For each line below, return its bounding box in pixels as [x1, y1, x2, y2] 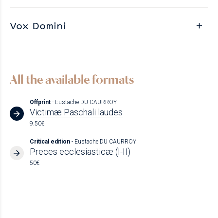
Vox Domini [10, 18, 66, 32]
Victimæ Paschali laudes [29, 107, 123, 117]
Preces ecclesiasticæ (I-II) [29, 146, 130, 157]
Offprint [29, 98, 52, 106]
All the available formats [10, 72, 134, 87]
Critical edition [29, 138, 72, 145]
